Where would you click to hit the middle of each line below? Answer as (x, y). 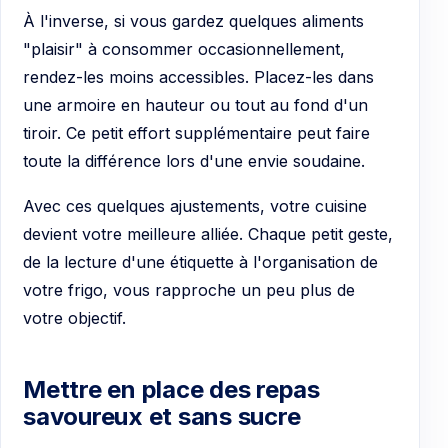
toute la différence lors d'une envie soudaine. (194, 160)
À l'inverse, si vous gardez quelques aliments (193, 20)
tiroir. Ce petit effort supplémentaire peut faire (196, 132)
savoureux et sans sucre (162, 416)
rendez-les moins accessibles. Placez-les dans (198, 76)
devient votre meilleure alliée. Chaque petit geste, (208, 234)
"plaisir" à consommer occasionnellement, (184, 48)
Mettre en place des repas (171, 389)
